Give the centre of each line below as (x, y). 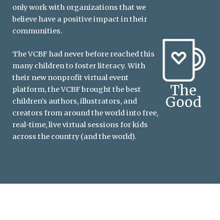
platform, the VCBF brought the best (77, 90)
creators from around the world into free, (85, 113)
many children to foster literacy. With (79, 66)
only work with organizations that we (79, 8)
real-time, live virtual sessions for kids (80, 125)
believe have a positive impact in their (80, 19)
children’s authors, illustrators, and (75, 101)
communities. (37, 31)
